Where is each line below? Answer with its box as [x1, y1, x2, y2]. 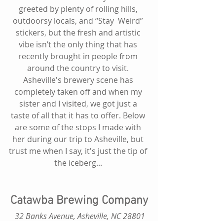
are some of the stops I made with [15, 121, 143, 133]
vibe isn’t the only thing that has [19, 38, 139, 50]
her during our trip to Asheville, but [12, 133, 146, 145]
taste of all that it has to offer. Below [11, 110, 147, 121]
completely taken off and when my [14, 86, 144, 97]
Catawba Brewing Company [10, 193, 148, 208]
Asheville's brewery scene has [23, 74, 135, 85]
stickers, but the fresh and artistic [15, 27, 143, 38]
